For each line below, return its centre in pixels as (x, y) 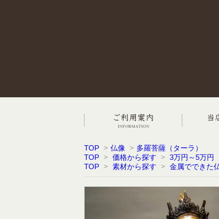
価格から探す (134, 157)
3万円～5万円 (192, 157)
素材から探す (134, 166)
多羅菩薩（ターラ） (169, 148)
